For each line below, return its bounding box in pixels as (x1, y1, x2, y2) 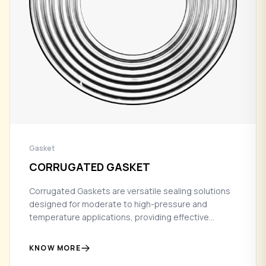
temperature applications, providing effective (29, 211, 209, 223)
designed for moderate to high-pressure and (29, 198, 207, 210)
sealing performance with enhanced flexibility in (29, 224, 216, 236)
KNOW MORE (29, 242, 81, 253)
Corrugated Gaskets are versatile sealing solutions (29, 185, 230, 197)
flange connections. (29, 237, 108, 249)
